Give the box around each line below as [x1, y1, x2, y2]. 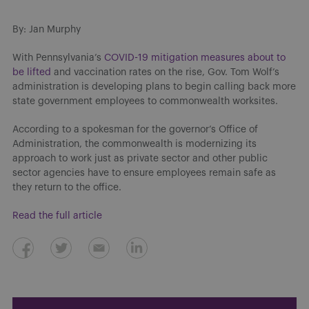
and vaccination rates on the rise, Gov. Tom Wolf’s [51, 67, 279, 77]
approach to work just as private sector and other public [12, 153, 268, 163]
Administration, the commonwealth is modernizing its [12, 139, 257, 149]
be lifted [12, 67, 51, 77]
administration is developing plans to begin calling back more [12, 81, 296, 92]
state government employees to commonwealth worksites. [12, 96, 278, 106]
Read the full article [12, 210, 102, 221]
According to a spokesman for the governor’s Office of [12, 124, 258, 134]
